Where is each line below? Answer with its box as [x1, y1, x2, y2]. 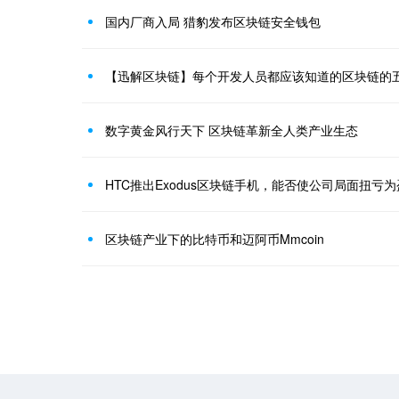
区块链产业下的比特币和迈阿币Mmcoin [105, 229, 324, 248]
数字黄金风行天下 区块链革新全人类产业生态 [105, 120, 358, 139]
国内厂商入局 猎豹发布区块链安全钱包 [105, 12, 321, 30]
